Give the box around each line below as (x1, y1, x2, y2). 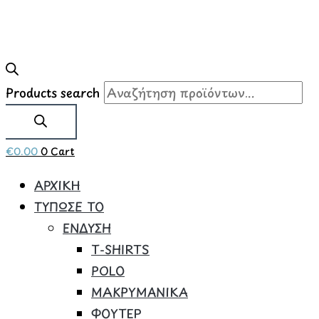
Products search (6, 83, 100, 102)
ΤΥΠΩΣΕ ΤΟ (34, 197, 104, 216)
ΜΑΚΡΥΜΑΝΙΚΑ (91, 283, 188, 301)
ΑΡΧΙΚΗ (34, 176, 80, 194)
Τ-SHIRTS (91, 240, 150, 258)
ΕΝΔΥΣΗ (63, 219, 111, 237)
